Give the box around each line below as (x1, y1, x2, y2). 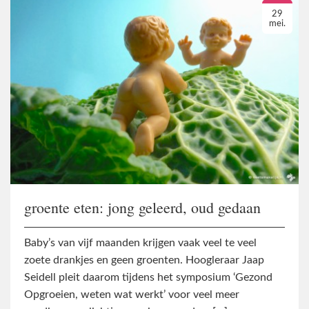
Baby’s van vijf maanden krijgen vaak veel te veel (24, 237, 257, 248)
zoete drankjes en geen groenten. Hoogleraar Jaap (24, 254, 264, 266)
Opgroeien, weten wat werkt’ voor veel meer (24, 288, 239, 300)
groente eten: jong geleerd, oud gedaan (24, 197, 261, 218)
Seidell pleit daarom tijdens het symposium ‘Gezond (24, 271, 272, 283)
